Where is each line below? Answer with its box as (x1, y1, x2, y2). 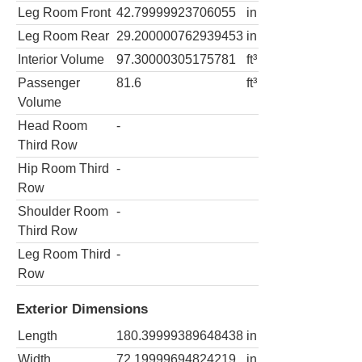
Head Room (18, 118, 87, 133)
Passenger (18, 75, 80, 90)
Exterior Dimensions (16, 301, 148, 318)
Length (18, 328, 57, 343)
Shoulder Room (18, 204, 108, 218)
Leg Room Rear (18, 28, 109, 43)
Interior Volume (18, 52, 104, 66)
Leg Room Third (18, 246, 111, 261)
